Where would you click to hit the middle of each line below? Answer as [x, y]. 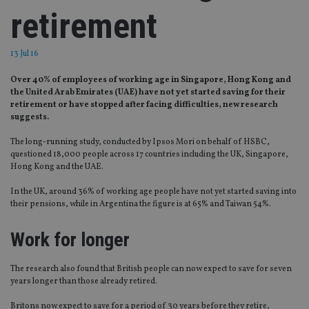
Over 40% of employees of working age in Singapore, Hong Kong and [151, 80]
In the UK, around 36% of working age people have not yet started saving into [153, 192]
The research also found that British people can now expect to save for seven [151, 269]
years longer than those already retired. [84, 282]
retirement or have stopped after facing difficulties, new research [144, 105]
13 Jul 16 [24, 54]
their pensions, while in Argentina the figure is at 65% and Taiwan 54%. [141, 205]
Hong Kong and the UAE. [57, 167]
